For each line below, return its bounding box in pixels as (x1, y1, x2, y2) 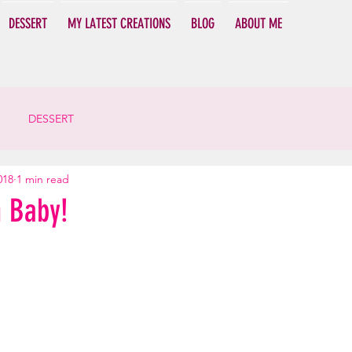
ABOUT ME (235, 15, 282, 32)
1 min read (16, 171, 69, 186)
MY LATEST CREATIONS (68, 15, 170, 32)
